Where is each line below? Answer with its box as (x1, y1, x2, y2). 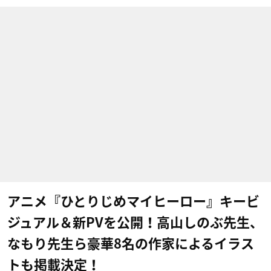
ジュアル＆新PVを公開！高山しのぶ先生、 (7, 216, 263, 229)
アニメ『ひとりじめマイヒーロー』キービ (7, 195, 260, 208)
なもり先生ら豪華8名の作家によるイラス (7, 237, 254, 250)
